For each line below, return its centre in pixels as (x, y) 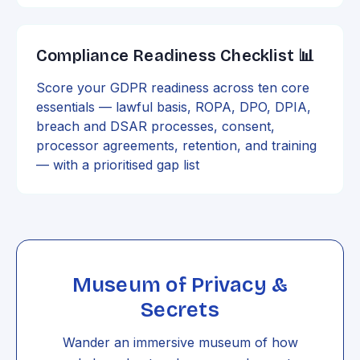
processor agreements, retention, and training (176, 146)
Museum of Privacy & (180, 285)
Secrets (180, 310)
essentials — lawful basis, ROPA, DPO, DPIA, (174, 107)
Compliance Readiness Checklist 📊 (176, 56)
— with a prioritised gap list (118, 165)
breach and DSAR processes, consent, (155, 127)
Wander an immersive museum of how (180, 343)
